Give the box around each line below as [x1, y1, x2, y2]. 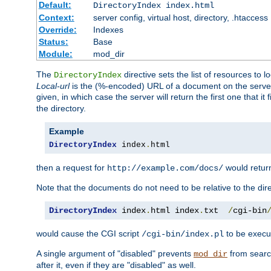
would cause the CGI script [36, 229, 142, 239]
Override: [38, 25, 77, 35]
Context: [38, 13, 74, 23]
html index [151, 206, 199, 216]
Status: [38, 37, 68, 47]
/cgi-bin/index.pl [142, 229, 224, 240]
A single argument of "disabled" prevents [36, 249, 194, 259]
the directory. [36, 103, 86, 114]
